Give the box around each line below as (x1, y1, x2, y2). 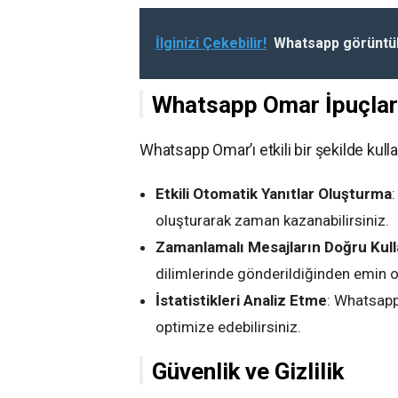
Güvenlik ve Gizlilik (152, 357, 344, 385)
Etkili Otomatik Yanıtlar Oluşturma (155, 184, 392, 203)
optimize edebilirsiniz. (155, 317, 301, 336)
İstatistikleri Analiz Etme (155, 291, 327, 309)
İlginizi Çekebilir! (155, 34, 267, 52)
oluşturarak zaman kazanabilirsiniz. (155, 211, 389, 229)
